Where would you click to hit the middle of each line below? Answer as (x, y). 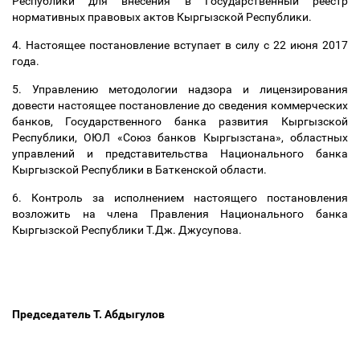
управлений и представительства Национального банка (180, 153)
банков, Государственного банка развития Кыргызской (180, 121)
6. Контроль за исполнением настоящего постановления (180, 198)
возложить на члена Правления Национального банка (180, 214)
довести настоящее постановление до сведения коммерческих (180, 105)
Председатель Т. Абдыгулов (91, 314)
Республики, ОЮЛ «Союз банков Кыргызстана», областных (180, 137)
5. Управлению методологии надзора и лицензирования (180, 89)
